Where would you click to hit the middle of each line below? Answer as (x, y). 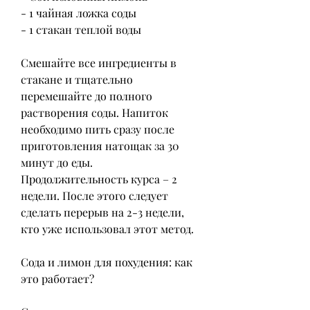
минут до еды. (57, 163)
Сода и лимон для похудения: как (107, 262)
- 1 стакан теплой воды (81, 30)
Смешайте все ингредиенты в (99, 63)
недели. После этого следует (94, 196)
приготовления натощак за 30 (100, 146)
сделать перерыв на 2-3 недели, (102, 212)
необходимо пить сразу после (98, 129)
